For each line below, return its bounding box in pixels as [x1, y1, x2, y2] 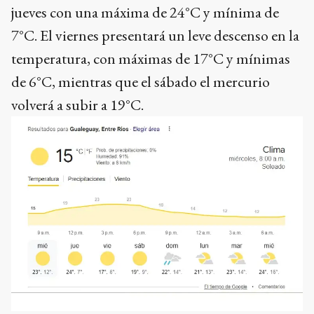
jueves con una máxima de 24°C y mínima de [11, 1, 279, 22]
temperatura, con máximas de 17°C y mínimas [11, 48, 290, 69]
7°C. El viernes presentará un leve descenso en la [11, 25, 299, 46]
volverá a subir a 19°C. [11, 94, 144, 115]
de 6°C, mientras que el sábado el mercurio [11, 71, 270, 92]
